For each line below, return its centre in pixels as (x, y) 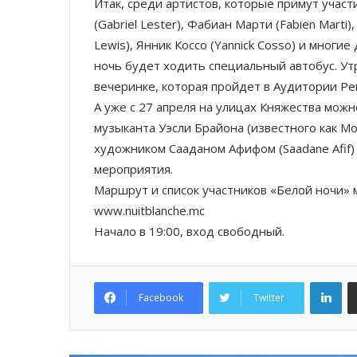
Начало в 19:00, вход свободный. (189, 231)
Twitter (269, 298)
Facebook (161, 298)
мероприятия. (133, 169)
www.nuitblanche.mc (149, 211)
